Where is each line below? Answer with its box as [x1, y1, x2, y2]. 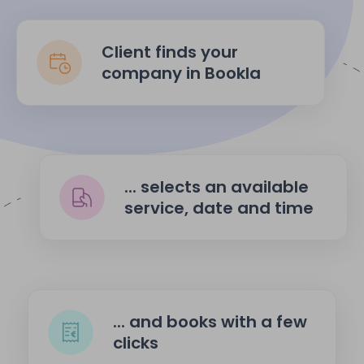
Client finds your [102, 40, 238, 63]
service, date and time [124, 196, 314, 219]
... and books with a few [113, 310, 307, 333]
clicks [113, 331, 158, 354]
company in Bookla [102, 61, 261, 84]
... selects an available [124, 175, 309, 198]
